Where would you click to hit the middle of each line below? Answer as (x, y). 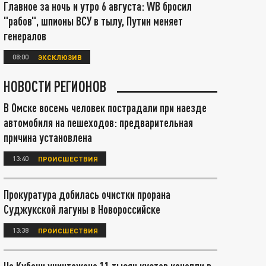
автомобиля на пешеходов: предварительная (98, 122)
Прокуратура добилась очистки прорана (87, 194)
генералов (25, 36)
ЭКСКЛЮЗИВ (60, 57)
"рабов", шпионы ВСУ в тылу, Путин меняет (93, 21)
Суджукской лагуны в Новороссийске (82, 209)
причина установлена (48, 137)
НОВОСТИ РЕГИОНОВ (55, 86)
